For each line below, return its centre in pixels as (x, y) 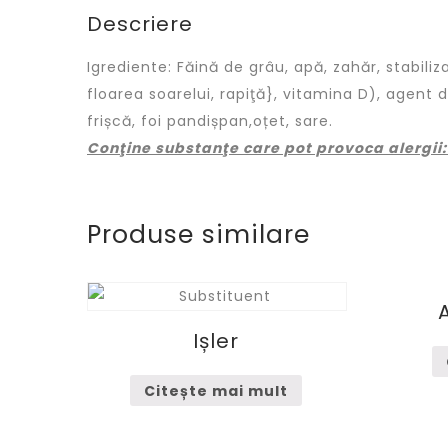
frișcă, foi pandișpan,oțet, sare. (210, 121)
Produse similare (198, 234)
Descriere (140, 24)
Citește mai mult (215, 390)
